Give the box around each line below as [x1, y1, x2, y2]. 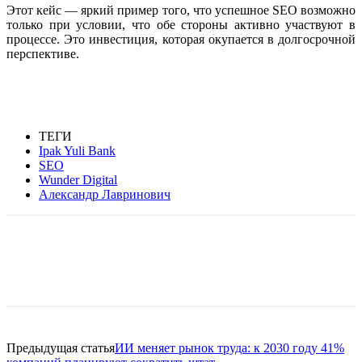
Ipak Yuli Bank [39, 143, 116, 158]
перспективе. [6, 46, 79, 61]
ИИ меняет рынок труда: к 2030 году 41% [115, 340, 344, 355]
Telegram [225, 265, 267, 278]
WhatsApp [132, 265, 175, 278]
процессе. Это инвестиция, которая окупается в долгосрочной [6, 32, 356, 46]
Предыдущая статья [6, 340, 115, 355]
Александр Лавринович [39, 187, 170, 201]
